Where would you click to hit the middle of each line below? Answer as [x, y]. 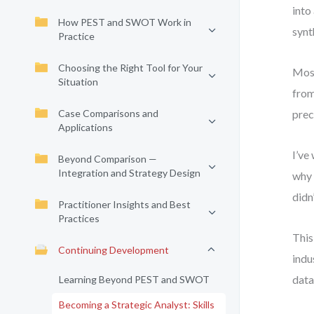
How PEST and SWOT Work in [125, 22]
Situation [78, 82]
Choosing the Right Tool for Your [130, 68]
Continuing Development [114, 250]
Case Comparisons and [108, 113]
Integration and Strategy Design [129, 173]
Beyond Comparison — [108, 159]
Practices [79, 218]
